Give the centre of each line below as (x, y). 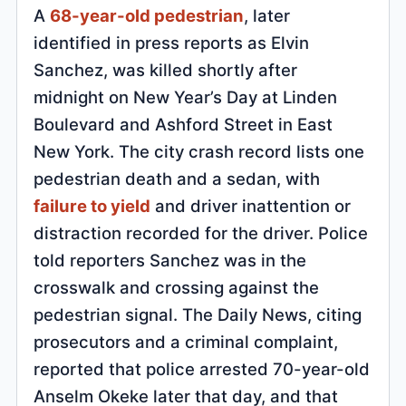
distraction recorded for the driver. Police (201, 232)
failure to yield (92, 205)
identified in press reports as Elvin (172, 42)
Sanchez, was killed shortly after (166, 69)
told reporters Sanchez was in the (170, 260)
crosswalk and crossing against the (177, 287)
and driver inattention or (251, 205)
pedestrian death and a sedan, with (177, 178)
